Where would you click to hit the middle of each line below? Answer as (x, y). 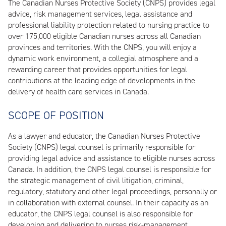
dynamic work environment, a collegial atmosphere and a (103, 59)
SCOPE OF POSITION (56, 116)
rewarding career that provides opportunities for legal (98, 70)
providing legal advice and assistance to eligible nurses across (111, 158)
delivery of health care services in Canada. (78, 92)
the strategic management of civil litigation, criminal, (96, 180)
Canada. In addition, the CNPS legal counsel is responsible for (109, 169)
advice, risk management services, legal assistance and (100, 14)
